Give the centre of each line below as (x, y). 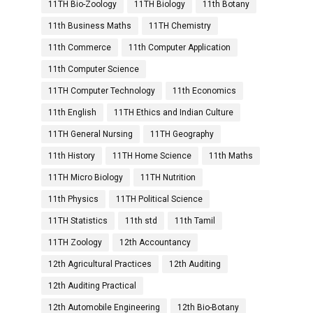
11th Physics (73, 199)
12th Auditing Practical (92, 286)
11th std (141, 221)
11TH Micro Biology (86, 177)
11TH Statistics (78, 221)
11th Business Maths (90, 26)
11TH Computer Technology (102, 91)
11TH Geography (182, 134)
